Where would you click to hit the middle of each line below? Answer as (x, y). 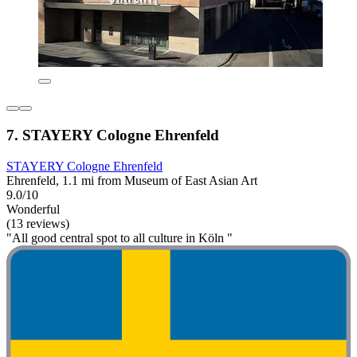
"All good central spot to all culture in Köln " (120, 237)
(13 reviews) (38, 223)
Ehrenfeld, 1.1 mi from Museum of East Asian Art (132, 180)
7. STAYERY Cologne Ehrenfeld (113, 135)
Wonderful (33, 209)
